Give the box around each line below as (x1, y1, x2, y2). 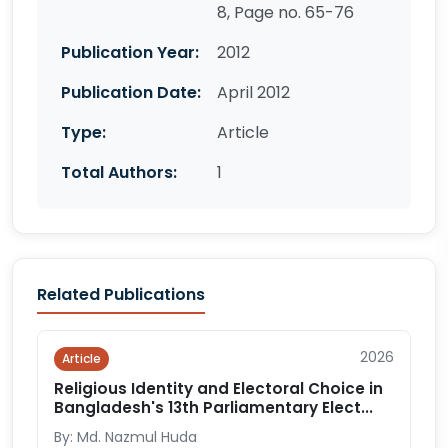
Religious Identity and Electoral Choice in (54, 378, 383, 399)
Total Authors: (61, 161, 177, 184)
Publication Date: (61, 81, 201, 104)
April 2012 (217, 81, 290, 104)
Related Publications (37, 283, 205, 306)
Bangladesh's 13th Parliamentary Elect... (54, 397, 373, 418)
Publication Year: (61, 41, 199, 64)
